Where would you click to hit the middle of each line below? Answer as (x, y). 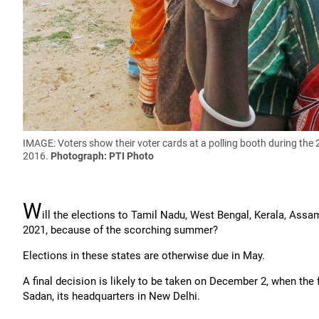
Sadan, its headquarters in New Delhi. (111, 296)
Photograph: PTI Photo (102, 156)
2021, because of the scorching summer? (120, 230)
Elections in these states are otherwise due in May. (144, 256)
